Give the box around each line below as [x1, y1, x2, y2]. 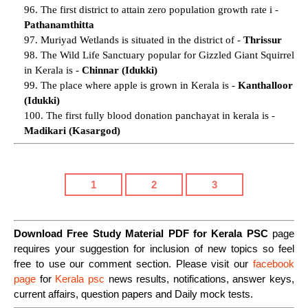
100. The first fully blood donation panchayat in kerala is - [24, 109, 275, 121]
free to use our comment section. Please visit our [14, 258, 253, 270]
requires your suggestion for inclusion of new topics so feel [14, 243, 294, 255]
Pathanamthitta [24, 19, 94, 30]
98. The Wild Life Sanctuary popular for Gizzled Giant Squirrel [24, 49, 294, 60]
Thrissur [243, 34, 282, 45]
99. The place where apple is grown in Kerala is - [24, 79, 238, 91]
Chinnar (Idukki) [82, 64, 157, 76]
